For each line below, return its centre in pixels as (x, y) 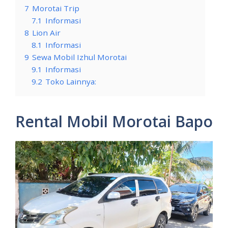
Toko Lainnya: (71, 82)
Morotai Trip (56, 8)
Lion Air (46, 33)
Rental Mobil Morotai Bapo (114, 122)
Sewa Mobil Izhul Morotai (79, 57)
